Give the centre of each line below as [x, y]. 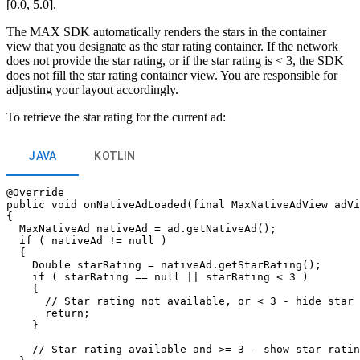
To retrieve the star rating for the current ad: [116, 117]
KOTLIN [115, 156]
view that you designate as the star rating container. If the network [172, 46]
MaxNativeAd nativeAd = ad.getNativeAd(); [141, 228]
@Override [35, 192]
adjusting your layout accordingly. [92, 89]
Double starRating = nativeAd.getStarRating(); [164, 264]
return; [48, 313]
